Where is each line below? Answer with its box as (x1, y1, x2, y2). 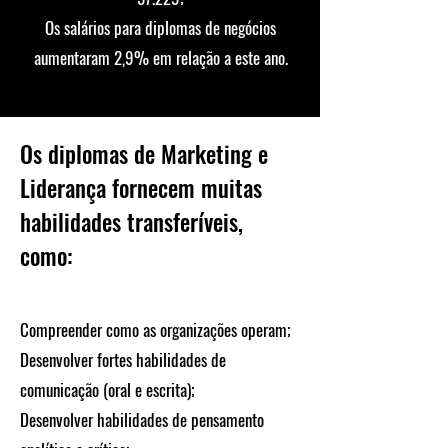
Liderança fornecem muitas (20, 171, 262, 205)
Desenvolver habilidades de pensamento (20, 407, 264, 432)
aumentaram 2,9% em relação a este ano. (33, 45, 288, 70)
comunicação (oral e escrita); (20, 377, 195, 402)
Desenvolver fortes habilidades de (20, 347, 226, 372)
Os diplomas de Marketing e (20, 137, 268, 171)
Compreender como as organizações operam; (20, 317, 291, 342)
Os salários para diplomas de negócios (45, 15, 276, 40)
